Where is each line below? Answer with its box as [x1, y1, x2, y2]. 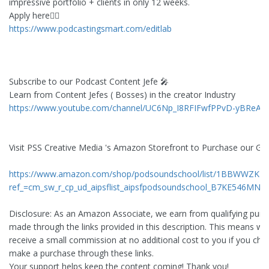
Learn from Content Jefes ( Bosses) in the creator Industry [9, 89, 235, 101]
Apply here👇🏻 [9, 10, 59, 22]
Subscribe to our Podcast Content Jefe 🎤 [9, 76, 169, 88]
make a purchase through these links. [9, 247, 154, 259]
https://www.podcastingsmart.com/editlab [9, 23, 172, 35]
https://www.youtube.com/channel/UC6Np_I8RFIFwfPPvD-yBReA [9, 102, 261, 114]
